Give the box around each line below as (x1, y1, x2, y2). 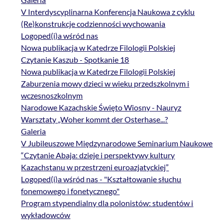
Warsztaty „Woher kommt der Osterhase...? (21, 114, 168, 124)
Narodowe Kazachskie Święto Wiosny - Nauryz (21, 103, 182, 112)
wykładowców (21, 210, 71, 220)
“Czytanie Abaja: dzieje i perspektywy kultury (21, 150, 175, 160)
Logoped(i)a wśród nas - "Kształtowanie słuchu (21, 174, 182, 184)
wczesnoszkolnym (21, 91, 83, 101)
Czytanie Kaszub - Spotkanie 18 (21, 55, 129, 65)
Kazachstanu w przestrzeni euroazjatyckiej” (21, 162, 169, 172)
